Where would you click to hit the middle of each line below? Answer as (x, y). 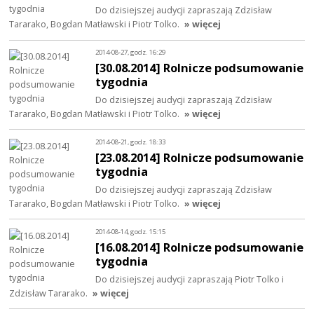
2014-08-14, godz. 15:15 (131, 231)
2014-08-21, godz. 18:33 (131, 142)
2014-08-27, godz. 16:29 (131, 53)
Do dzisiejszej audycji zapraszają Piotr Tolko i (190, 279)
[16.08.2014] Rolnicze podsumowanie (200, 247)
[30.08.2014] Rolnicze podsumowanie (200, 67)
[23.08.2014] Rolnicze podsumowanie (200, 157)
